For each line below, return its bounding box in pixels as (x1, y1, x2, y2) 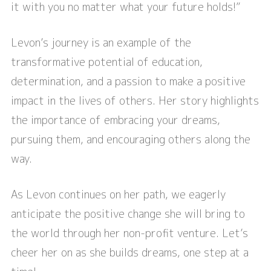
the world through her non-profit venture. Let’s (11, 226, 248, 241)
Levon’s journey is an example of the (11, 35, 191, 51)
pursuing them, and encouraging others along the (11, 132, 250, 148)
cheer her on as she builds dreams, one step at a (11, 245, 249, 261)
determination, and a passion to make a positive (11, 74, 246, 90)
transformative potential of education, (11, 54, 203, 70)
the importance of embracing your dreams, (11, 113, 220, 128)
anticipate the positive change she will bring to (11, 206, 245, 222)
